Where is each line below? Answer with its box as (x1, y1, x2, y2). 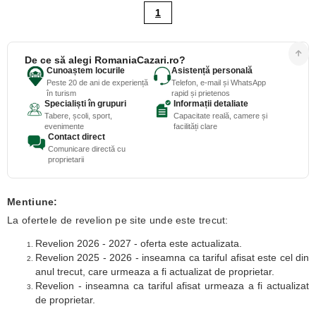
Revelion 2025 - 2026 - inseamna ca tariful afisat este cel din (35, 252, 309, 263)
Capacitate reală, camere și (173, 111, 267, 120)
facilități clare (173, 122, 217, 130)
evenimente (44, 122, 84, 130)
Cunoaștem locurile (46, 66, 125, 75)
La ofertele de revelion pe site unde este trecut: (7, 214, 229, 226)
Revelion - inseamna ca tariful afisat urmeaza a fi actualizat (35, 280, 309, 291)
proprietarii (48, 155, 85, 164)
